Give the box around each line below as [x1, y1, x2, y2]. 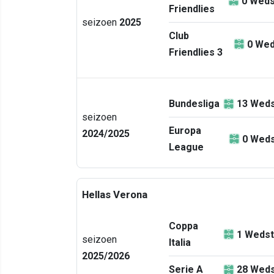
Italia [169, 237, 191, 248]
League [169, 141, 204, 153]
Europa [169, 125, 201, 136]
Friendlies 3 [169, 46, 223, 58]
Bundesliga [169, 98, 220, 109]
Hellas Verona [82, 188, 147, 201]
